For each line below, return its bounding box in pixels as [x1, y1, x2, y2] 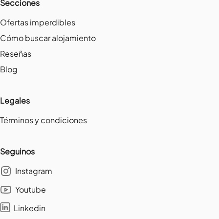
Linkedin [14, 203, 45, 214]
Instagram [15, 166, 52, 176]
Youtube [15, 184, 46, 195]
